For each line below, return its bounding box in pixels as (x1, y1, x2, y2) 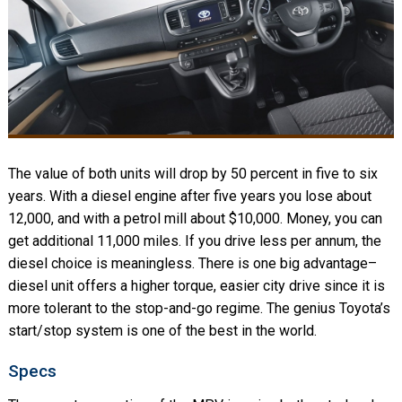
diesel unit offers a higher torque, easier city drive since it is (7, 276, 385, 294)
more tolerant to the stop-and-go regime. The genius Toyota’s (7, 299, 390, 317)
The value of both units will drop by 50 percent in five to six (7, 164, 378, 182)
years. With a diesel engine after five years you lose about (7, 187, 371, 205)
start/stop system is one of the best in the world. (7, 321, 317, 339)
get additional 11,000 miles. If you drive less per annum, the (7, 232, 381, 249)
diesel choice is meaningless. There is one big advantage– (7, 254, 377, 272)
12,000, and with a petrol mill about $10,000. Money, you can (7, 209, 382, 227)
